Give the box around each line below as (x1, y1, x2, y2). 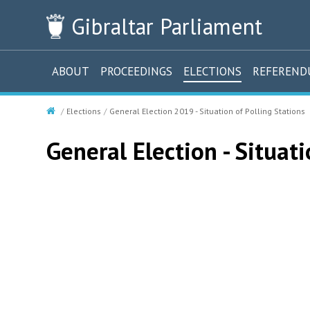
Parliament (153, 12, 262, 41)
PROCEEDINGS (100, 64, 172, 79)
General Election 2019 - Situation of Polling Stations (109, 106, 305, 116)
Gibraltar (71, 12, 154, 41)
